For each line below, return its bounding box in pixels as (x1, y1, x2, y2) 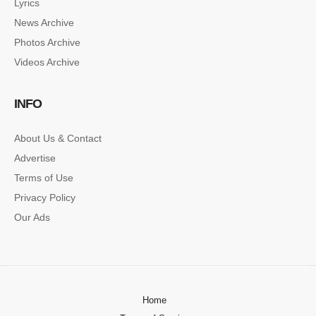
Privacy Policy (14, 191, 75, 203)
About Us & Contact (14, 132, 102, 144)
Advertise (14, 152, 56, 164)
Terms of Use (14, 171, 73, 183)
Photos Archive (14, 36, 80, 48)
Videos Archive (14, 56, 80, 68)
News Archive (14, 16, 74, 28)
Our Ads (14, 211, 50, 223)
